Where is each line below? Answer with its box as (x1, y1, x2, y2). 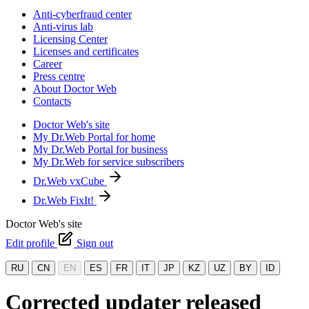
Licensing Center (33, 33, 108, 45)
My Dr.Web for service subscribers (33, 156, 184, 168)
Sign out (77, 237, 113, 249)
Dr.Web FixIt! (33, 195, 97, 206)
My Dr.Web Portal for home (33, 131, 155, 143)
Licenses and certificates (33, 46, 139, 57)
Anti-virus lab (33, 21, 93, 32)
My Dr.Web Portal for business (33, 143, 168, 155)
